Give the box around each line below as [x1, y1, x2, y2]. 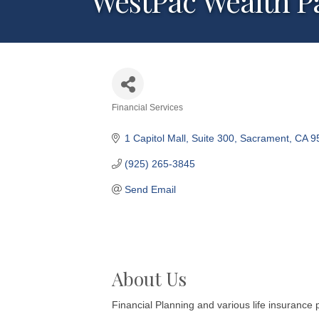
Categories [111, 110, 185, 131]
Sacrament [239, 132, 289, 144]
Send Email [124, 183, 176, 195]
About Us [112, 266, 187, 291]
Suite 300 [191, 132, 234, 144]
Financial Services [112, 102, 183, 113]
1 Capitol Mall [124, 132, 186, 144]
